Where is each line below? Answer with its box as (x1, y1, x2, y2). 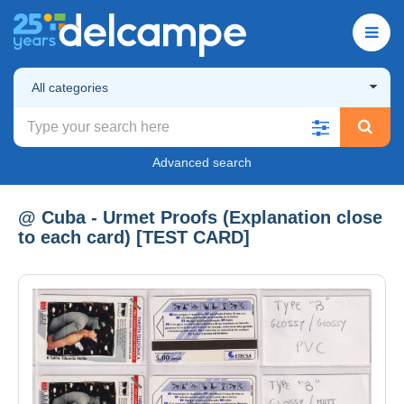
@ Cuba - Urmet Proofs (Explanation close (18, 207, 382, 227)
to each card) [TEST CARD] (18, 226, 250, 247)
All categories (32, 79, 108, 95)
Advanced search (152, 154, 252, 170)
